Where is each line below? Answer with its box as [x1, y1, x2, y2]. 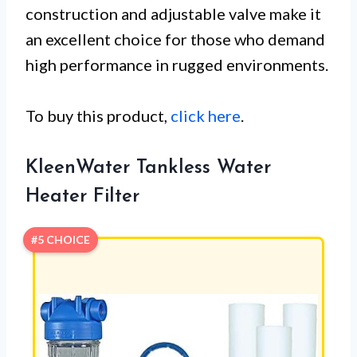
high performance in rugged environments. [25, 54, 328, 74]
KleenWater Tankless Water [25, 158, 271, 178]
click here [171, 105, 241, 125]
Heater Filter [25, 186, 139, 206]
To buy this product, [25, 105, 171, 125]
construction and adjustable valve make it [25, 3, 321, 23]
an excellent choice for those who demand [25, 29, 325, 49]
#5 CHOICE [31, 232, 90, 246]
